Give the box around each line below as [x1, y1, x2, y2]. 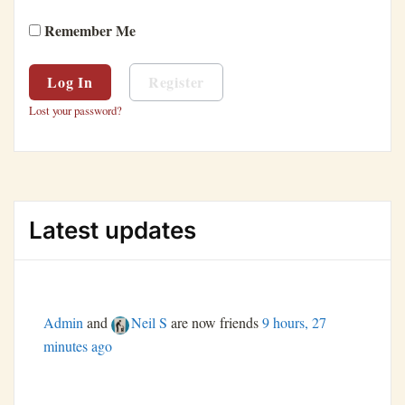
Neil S [131, 313, 167, 333]
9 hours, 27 [262, 313, 326, 333]
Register [147, 71, 205, 92]
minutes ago [43, 335, 112, 355]
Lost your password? [29, 102, 122, 118]
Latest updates [29, 216, 196, 245]
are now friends [167, 313, 262, 333]
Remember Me [41, 20, 136, 41]
